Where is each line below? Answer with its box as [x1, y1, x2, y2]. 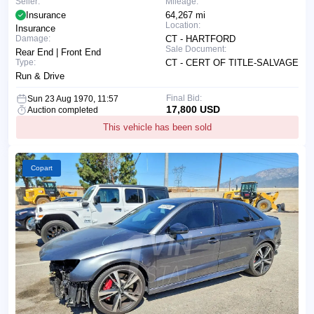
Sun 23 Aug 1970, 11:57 [27, 93, 118, 104]
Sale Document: [165, 43, 226, 54]
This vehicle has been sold [103, 121, 212, 132]
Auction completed [27, 104, 98, 115]
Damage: [15, 33, 50, 43]
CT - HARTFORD [165, 33, 235, 44]
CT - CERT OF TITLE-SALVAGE [165, 57, 299, 68]
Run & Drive [15, 70, 64, 81]
